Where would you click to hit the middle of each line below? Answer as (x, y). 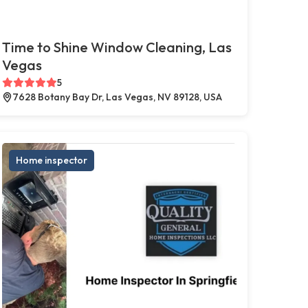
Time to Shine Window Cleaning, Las (117, 47)
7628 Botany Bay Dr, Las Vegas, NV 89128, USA (117, 97)
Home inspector (51, 160)
